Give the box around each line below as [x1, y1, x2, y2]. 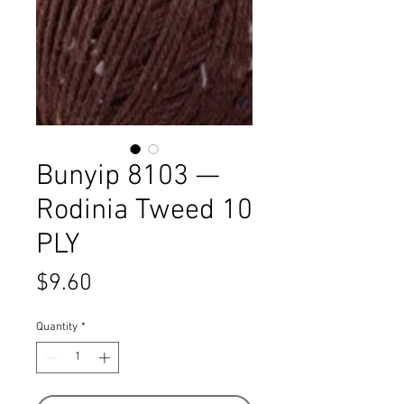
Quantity [36, 319, 78, 335]
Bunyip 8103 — [36, 159, 220, 194]
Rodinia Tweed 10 [36, 193, 252, 228]
